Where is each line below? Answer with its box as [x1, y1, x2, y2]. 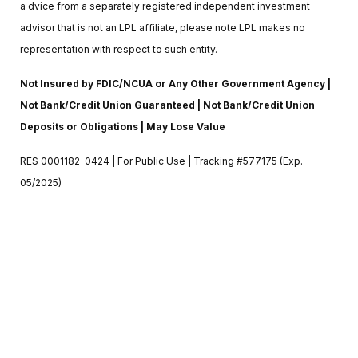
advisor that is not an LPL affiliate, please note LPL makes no [20, 21, 305, 34]
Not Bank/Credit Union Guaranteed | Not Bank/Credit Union [20, 98, 315, 111]
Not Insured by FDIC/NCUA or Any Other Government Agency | [20, 77, 331, 89]
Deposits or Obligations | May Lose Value [20, 120, 225, 133]
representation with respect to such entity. [20, 42, 217, 55]
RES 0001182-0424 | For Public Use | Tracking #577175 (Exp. [20, 154, 303, 167]
